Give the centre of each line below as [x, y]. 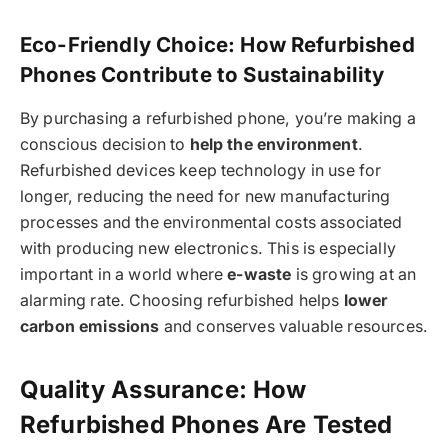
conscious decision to [105, 144]
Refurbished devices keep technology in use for [201, 170]
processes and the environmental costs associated [211, 222]
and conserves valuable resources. [293, 326]
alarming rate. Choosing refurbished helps [182, 300]
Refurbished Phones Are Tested [206, 424]
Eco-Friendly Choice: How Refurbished [217, 45]
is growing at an [354, 274]
